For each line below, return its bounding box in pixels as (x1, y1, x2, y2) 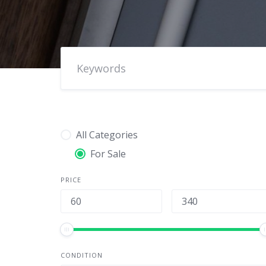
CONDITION (61, 251, 103, 260)
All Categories (76, 128, 138, 142)
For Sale (90, 147, 126, 161)
